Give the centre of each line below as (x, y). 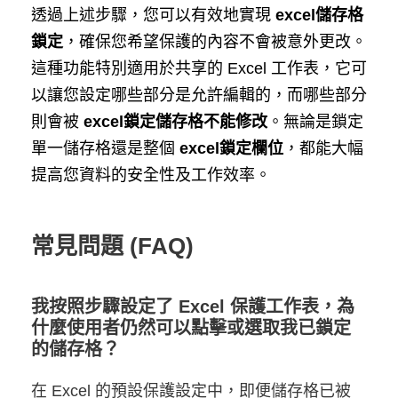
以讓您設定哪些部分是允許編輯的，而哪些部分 (199, 96)
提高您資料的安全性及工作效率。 (151, 175)
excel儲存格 (319, 16)
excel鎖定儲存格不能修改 (175, 122)
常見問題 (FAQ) (112, 247)
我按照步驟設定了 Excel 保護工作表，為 (193, 307)
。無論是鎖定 (315, 122)
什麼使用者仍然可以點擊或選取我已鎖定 (191, 328)
